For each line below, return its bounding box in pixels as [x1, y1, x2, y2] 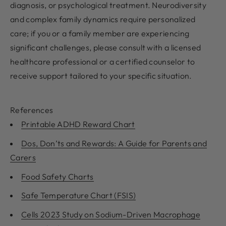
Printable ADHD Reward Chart [21, 119, 135, 130]
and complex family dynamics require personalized [10, 14, 196, 25]
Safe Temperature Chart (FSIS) [21, 190, 136, 201]
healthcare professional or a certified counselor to [10, 56, 195, 67]
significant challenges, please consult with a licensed [10, 42, 201, 53]
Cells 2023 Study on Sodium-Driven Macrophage [21, 209, 201, 219]
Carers [10, 152, 36, 162]
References [10, 105, 53, 116]
